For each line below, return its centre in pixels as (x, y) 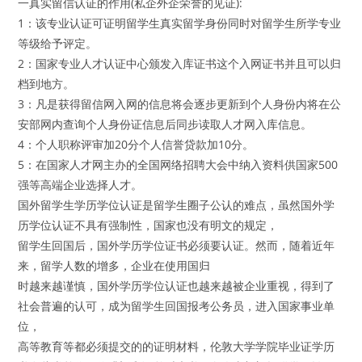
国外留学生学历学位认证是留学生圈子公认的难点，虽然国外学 (177, 205)
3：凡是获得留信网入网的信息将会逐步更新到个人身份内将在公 (180, 104)
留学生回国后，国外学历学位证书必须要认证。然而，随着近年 (177, 246)
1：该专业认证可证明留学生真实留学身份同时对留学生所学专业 (180, 23)
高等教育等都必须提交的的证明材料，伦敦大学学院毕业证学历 (177, 347)
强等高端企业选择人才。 (80, 185)
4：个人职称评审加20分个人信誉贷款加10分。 (136, 145)
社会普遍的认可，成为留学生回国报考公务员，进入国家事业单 (177, 306)
